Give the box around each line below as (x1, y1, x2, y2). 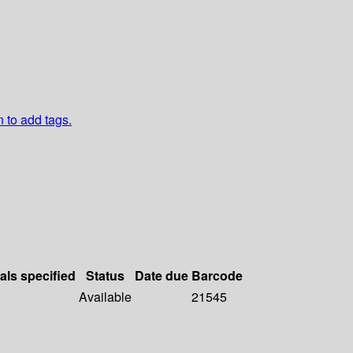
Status (86, 266, 124, 285)
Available (79, 288, 132, 307)
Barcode (191, 266, 243, 285)
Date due (135, 266, 188, 285)
